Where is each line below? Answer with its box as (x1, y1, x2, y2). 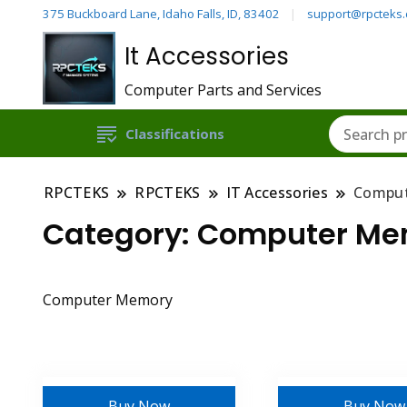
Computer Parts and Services (124, 79, 322, 100)
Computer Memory (43, 290, 173, 311)
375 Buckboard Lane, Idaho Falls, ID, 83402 (43, 5, 280, 22)
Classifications (125, 124, 225, 144)
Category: (43, 213, 197, 255)
